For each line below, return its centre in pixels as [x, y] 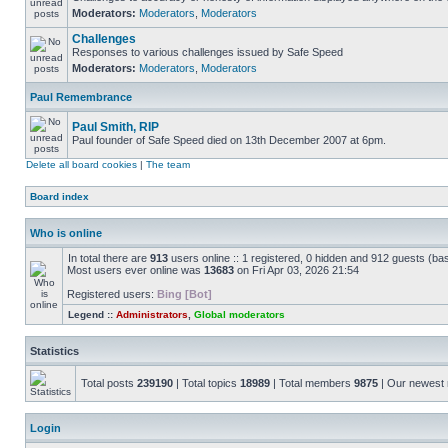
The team [168, 164]
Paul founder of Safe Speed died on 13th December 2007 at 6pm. [229, 140]
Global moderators [239, 314]
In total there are [109, 258]
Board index [59, 196]
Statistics [54, 351]
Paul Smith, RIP [115, 127]
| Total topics [206, 383]
